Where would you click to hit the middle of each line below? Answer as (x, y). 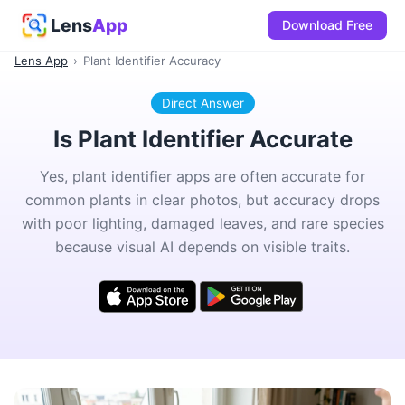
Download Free (327, 25)
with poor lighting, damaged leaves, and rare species (202, 223)
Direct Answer (202, 103)
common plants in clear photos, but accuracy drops (202, 199)
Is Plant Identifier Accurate (202, 139)
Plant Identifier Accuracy (152, 61)
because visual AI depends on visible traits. (202, 246)
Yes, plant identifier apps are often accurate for (202, 176)
